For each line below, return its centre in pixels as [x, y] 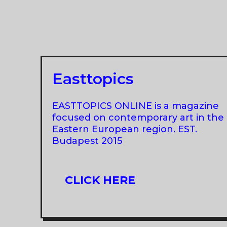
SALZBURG [158, 70]
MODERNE [156, 56]
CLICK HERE [100, 180]
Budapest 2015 [87, 141]
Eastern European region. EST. [125, 129]
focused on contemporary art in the [138, 117]
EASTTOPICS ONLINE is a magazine [136, 106]
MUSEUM [152, 27]
